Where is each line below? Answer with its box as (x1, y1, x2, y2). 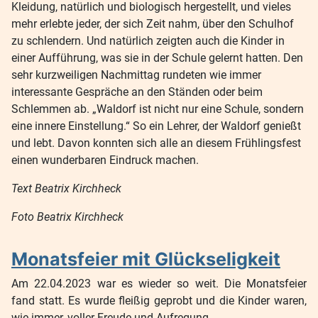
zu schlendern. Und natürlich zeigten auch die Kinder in (11, 34, 285, 48)
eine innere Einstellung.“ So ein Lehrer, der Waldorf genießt (11, 119, 301, 133)
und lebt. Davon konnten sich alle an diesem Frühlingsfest (11, 136, 301, 150)
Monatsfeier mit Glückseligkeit (11, 248, 280, 270)
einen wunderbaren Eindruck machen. (11, 153, 202, 168)
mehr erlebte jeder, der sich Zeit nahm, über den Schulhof (11, 17, 294, 31)
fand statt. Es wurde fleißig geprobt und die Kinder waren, (11, 294, 307, 308)
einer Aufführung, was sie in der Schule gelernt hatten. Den (11, 51, 303, 65)
